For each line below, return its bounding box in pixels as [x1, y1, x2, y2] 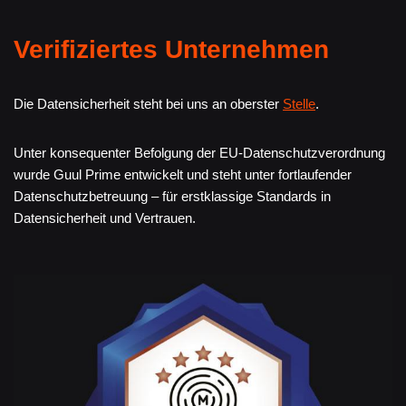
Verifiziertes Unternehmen [14, 35, 329, 64]
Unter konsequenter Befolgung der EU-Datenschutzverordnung [14, 145, 385, 161]
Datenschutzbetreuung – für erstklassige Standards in [14, 188, 331, 205]
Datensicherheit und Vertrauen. [14, 210, 196, 227]
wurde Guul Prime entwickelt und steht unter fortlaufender [14, 167, 352, 183]
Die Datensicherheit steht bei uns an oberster [14, 96, 283, 112]
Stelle [283, 96, 315, 112]
